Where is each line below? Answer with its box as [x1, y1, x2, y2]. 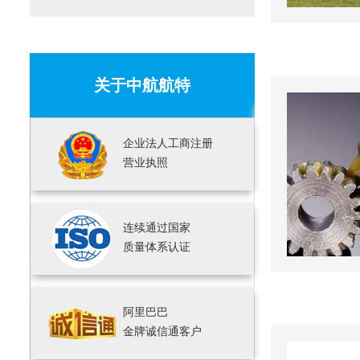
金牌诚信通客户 [123, 325, 202, 337]
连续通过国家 [123, 222, 190, 234]
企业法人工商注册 [123, 137, 213, 149]
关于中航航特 [94, 76, 190, 94]
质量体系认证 [123, 241, 190, 253]
